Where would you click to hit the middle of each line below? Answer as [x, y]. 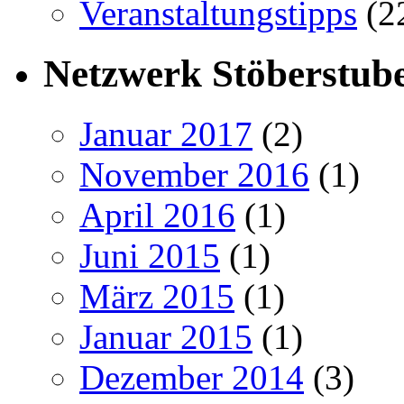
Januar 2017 [166, 133]
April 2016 [157, 215]
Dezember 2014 [192, 377]
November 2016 [194, 174]
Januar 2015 [166, 336]
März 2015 [157, 296]
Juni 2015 [150, 255]
